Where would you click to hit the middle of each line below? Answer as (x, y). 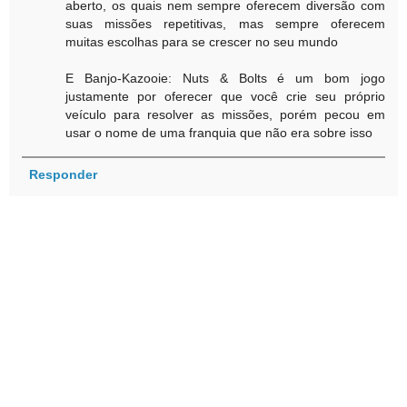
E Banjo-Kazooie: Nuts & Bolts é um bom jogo (225, 79)
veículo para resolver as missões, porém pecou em (225, 115)
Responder (63, 174)
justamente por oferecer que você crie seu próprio (225, 97)
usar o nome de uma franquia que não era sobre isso (219, 133)
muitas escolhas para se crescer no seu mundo (202, 42)
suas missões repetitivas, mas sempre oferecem (225, 24)
